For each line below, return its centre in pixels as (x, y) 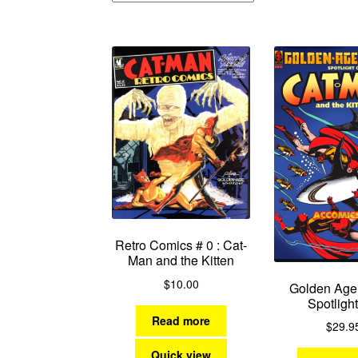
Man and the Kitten (181, 261)
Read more (181, 321)
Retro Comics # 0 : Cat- (181, 245)
